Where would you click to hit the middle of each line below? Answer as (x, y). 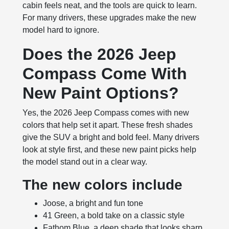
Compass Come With (105, 74)
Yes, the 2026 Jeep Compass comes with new (106, 113)
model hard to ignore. (61, 30)
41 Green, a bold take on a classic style (114, 216)
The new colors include (103, 185)
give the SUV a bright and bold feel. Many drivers (111, 138)
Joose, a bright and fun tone (93, 203)
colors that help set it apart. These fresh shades (108, 125)
